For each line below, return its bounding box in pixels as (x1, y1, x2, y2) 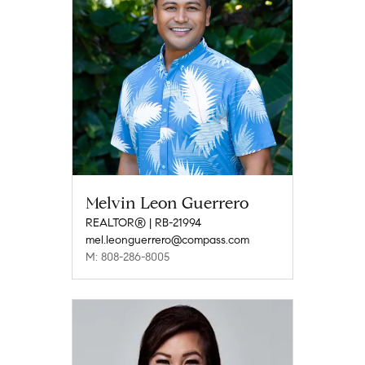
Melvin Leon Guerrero (86, 192, 248, 213)
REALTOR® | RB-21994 (86, 215, 201, 230)
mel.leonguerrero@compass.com (86, 232, 249, 247)
